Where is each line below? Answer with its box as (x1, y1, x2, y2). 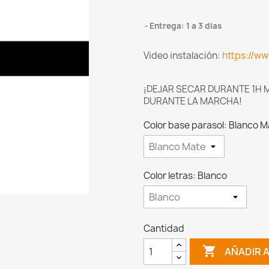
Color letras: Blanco (144, 169, 227, 183)
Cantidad (144, 222, 184, 235)
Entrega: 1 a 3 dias (150, 20, 222, 32)
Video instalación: (144, 49, 222, 62)
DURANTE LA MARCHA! (144, 95, 242, 108)
